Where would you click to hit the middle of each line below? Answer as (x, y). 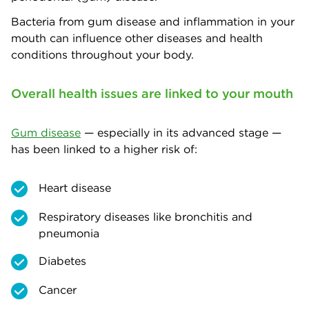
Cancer (58, 289)
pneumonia (71, 233)
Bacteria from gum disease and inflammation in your (153, 22)
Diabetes (62, 261)
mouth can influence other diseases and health (137, 38)
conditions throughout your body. (104, 55)
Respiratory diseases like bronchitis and (146, 217)
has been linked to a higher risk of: (104, 149)
